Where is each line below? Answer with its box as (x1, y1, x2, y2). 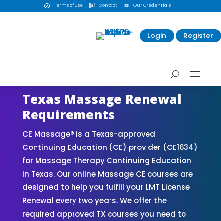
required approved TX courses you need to (22, 208, 186, 219)
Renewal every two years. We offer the (22, 195, 167, 206)
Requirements (22, 106, 115, 123)
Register (184, 31, 213, 41)
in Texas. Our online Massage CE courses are (22, 168, 193, 179)
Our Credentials (133, 2, 171, 9)
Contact (98, 2, 117, 9)
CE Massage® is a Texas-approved (22, 128, 155, 139)
